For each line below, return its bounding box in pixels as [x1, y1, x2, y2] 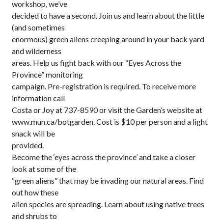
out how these [12, 188, 58, 197]
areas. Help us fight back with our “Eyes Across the [12, 58, 181, 67]
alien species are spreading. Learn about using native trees [12, 199, 204, 209]
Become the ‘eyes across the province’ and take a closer [12, 152, 195, 162]
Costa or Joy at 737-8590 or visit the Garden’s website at [12, 105, 202, 114]
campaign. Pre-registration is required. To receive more [12, 82, 196, 91]
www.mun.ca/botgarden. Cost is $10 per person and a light [12, 117, 208, 126]
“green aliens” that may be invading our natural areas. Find [12, 176, 204, 185]
